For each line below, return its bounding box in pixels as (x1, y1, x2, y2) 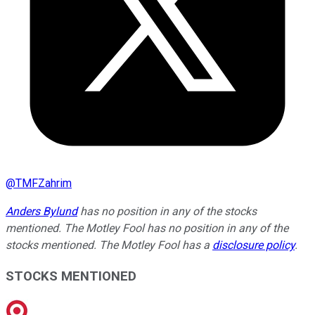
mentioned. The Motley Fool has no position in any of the (6, 221, 288, 235)
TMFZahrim (15, 176, 72, 190)
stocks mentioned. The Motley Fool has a (6, 238, 212, 252)
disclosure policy (212, 238, 295, 252)
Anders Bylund (6, 204, 77, 218)
